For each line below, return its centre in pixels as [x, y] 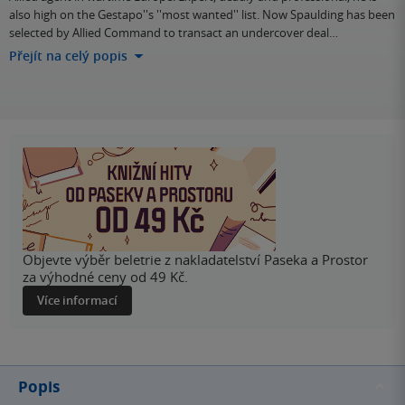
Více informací [77, 300]
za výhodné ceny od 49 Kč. [105, 276]
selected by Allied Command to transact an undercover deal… [174, 32]
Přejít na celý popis [68, 55]
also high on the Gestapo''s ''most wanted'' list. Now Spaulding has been [202, 14]
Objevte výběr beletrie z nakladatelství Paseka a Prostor [195, 259]
